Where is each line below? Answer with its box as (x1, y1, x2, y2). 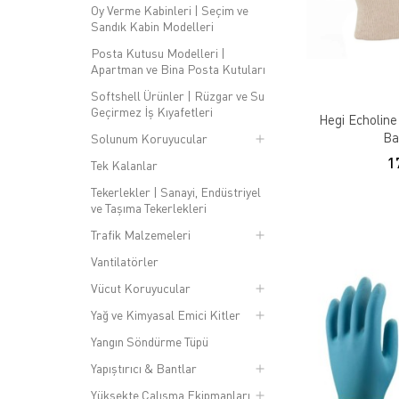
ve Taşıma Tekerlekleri (91, 200, 207, 216)
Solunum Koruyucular (91, 131, 208, 146)
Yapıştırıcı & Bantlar (91, 361, 197, 376)
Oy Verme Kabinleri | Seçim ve (91, 3, 248, 18)
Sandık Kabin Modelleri (91, 19, 214, 34)
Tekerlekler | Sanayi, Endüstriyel (91, 184, 261, 199)
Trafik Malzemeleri (91, 227, 191, 242)
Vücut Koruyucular (91, 281, 191, 296)
